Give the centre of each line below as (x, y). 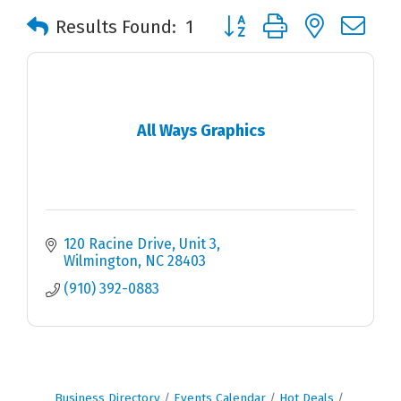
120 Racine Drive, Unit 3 (140, 244)
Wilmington (101, 261)
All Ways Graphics (200, 130)
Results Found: (116, 27)
